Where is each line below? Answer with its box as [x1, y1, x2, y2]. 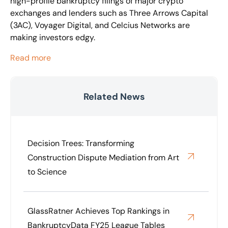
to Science [27, 166, 67, 177]
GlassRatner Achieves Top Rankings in [27, 205, 169, 216]
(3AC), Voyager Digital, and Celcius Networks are [10, 19, 190, 31]
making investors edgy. [10, 32, 95, 43]
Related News [83, 90, 145, 103]
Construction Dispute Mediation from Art [27, 152, 179, 163]
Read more [10, 52, 51, 63]
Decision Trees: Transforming [27, 137, 134, 149]
